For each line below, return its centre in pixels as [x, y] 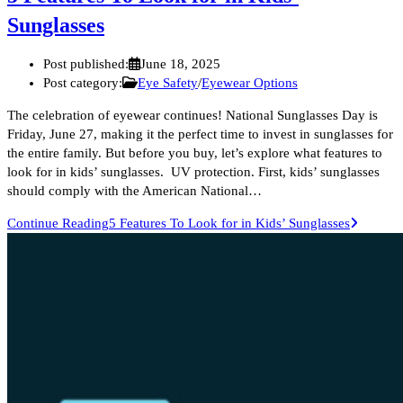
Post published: [86, 64]
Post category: [83, 83]
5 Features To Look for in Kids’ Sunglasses [229, 224]
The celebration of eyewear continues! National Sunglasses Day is [193, 116]
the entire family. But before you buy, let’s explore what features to [195, 153]
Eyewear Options [249, 83]
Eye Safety [167, 83]
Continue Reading [58, 224]
